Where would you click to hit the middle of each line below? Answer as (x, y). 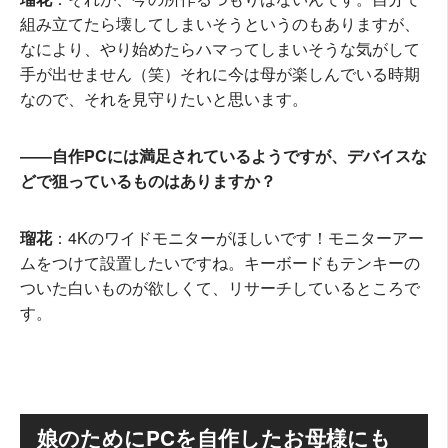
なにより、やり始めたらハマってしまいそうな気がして (220, 48)
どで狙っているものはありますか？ (148, 180)
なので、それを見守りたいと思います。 (164, 98)
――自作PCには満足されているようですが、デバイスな (223, 155)
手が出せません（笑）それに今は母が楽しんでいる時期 (220, 73)
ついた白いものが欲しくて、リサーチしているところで (220, 287)
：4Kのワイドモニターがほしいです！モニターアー (238, 237)
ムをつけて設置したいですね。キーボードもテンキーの (220, 262)
